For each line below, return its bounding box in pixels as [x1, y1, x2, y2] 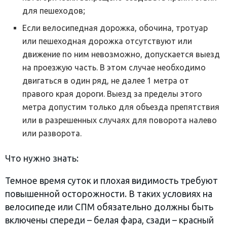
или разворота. [22, 129, 82, 138]
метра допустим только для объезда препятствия [22, 102, 220, 112]
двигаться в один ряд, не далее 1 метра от [22, 76, 190, 86]
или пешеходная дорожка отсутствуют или [22, 36, 193, 46]
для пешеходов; [22, 6, 86, 16]
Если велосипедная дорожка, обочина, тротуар [22, 23, 208, 33]
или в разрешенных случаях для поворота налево [22, 116, 217, 125]
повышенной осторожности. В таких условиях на [5, 188, 212, 199]
